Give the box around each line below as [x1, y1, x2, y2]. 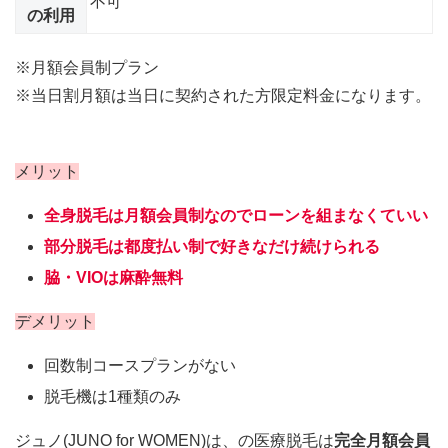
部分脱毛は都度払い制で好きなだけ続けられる [44, 237, 381, 255]
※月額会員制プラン [15, 59, 159, 77]
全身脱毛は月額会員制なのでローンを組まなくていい [44, 206, 429, 224]
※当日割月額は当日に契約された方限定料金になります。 [15, 87, 431, 105]
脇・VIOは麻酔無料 [44, 269, 184, 287]
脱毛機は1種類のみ [44, 388, 182, 406]
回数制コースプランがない [44, 357, 237, 375]
